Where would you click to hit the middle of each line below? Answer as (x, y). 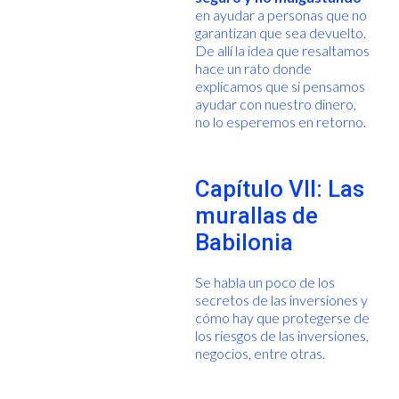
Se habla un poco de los (265, 281)
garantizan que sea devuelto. (280, 32)
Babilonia (244, 242)
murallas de (256, 215)
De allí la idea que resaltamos (282, 50)
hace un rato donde (253, 68)
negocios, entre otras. (260, 353)
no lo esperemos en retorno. (281, 121)
